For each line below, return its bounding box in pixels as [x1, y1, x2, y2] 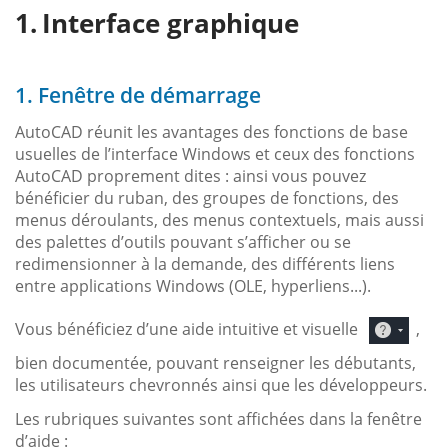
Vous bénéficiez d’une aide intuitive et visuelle [15, 317, 362, 340]
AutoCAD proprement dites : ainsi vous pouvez [15, 164, 366, 187]
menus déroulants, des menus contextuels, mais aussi [15, 208, 424, 231]
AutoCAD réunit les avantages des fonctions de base [15, 120, 408, 143]
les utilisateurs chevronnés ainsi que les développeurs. [15, 373, 427, 396]
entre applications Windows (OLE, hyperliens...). [15, 274, 371, 297]
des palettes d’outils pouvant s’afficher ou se [15, 230, 351, 253]
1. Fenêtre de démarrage [15, 80, 261, 109]
